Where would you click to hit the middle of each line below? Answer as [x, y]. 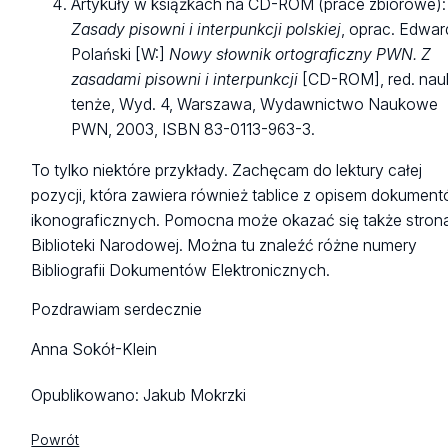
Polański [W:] [120, 55]
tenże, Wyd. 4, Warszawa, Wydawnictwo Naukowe [255, 105]
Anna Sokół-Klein [94, 349]
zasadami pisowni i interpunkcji [185, 80]
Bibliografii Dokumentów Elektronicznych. [181, 271]
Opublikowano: [87, 396]
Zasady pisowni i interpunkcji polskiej [206, 30]
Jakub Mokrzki [195, 396]
